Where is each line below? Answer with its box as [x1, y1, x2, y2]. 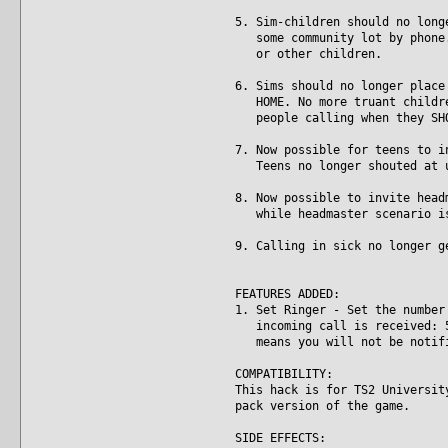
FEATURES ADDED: [235, 286, 340, 301]
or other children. [235, 46, 382, 61]
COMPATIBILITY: [235, 366, 333, 381]
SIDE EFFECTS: [235, 430, 326, 445]
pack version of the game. [235, 398, 410, 413]
